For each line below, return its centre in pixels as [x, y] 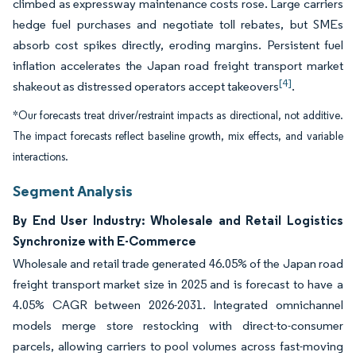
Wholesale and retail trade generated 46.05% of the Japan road [178, 264]
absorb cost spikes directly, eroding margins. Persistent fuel [178, 45]
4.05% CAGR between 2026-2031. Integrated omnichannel [178, 305]
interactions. [41, 157]
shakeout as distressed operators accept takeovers [146, 87]
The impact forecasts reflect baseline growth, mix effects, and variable [178, 137]
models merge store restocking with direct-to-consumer [178, 326]
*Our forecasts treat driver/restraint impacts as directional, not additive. [178, 116]
